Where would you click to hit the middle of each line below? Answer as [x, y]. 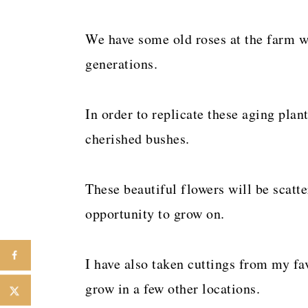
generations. [121, 63]
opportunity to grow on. [155, 213]
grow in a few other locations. [173, 288]
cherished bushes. [137, 138]
